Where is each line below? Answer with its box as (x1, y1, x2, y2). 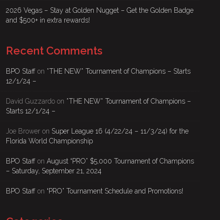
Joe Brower (6, 127, 40, 135)
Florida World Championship (6, 137, 93, 145)
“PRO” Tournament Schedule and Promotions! (47, 187, 183, 195)
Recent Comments (6, 44, 103, 57)
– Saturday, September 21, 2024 (6, 167, 102, 175)
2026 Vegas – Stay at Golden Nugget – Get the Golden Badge (6, 6, 193, 14)
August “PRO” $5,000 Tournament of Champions (47, 157, 194, 165)
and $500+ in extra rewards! (6, 16, 90, 24)
